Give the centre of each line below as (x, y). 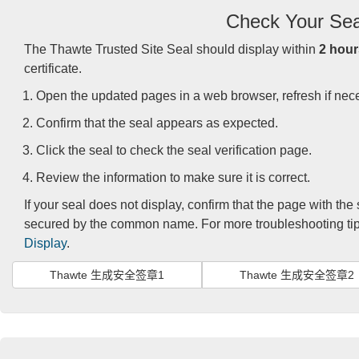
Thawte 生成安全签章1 (107, 275)
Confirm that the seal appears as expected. (157, 123)
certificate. (53, 69)
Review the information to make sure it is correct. (173, 177)
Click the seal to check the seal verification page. (174, 150)
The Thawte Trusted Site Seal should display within (171, 49)
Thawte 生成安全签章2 (297, 275)
